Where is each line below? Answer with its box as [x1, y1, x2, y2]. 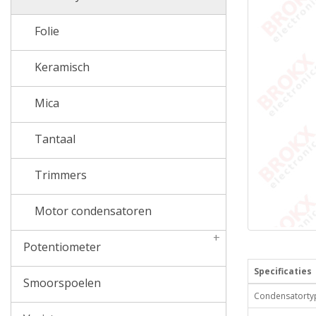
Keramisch [32, 59, 90, 75]
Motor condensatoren [32, 203, 152, 219]
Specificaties [254, 265, 312, 277]
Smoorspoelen [20, 275, 101, 291]
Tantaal [32, 131, 75, 147]
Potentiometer [20, 239, 101, 255]
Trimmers [32, 167, 87, 183]
